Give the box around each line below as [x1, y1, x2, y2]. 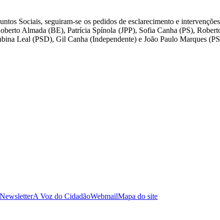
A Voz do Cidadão [33, 192, 90, 200]
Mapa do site [118, 192, 158, 200]
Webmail [90, 192, 118, 200]
